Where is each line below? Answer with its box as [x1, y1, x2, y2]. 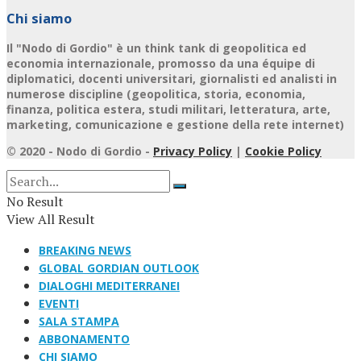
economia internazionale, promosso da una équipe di [6, 56, 315, 72]
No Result [6, 193, 64, 211]
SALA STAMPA [39, 313, 119, 330]
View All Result [6, 210, 95, 229]
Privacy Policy [153, 143, 232, 160]
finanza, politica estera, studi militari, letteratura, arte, [6, 102, 330, 118]
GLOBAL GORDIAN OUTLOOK [39, 260, 199, 276]
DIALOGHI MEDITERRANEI [39, 278, 180, 294]
